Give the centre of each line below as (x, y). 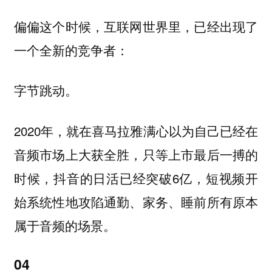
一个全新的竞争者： (71, 50)
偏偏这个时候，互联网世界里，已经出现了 (136, 26)
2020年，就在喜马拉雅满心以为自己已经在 (136, 130)
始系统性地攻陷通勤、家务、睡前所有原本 (136, 201)
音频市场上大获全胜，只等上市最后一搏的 (136, 154)
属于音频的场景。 (65, 225)
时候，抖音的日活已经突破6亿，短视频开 (136, 178)
